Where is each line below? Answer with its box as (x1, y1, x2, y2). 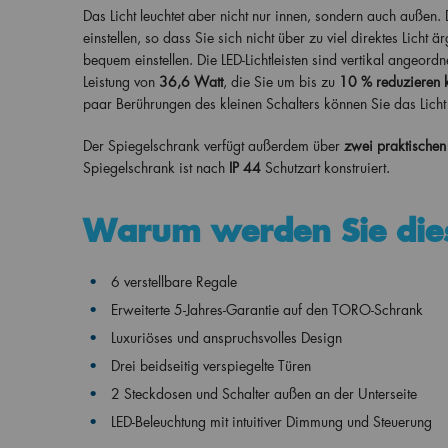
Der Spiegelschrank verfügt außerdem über (82, 136, 344, 155)
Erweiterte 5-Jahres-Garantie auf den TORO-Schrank (110, 300, 423, 319)
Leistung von (82, 72, 155, 91)
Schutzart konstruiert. (264, 158, 390, 177)
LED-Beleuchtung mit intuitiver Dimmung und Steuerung (110, 412, 432, 431)
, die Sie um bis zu (222, 72, 335, 91)
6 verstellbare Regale (110, 272, 237, 291)
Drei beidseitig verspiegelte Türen (110, 356, 311, 375)
